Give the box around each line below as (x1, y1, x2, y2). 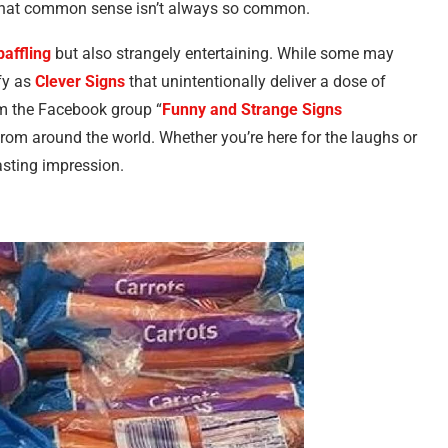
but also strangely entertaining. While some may (51, 44, 394, 63)
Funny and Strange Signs (162, 100, 342, 119)
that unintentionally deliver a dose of (125, 72, 386, 91)
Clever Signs (35, 72, 125, 91)
